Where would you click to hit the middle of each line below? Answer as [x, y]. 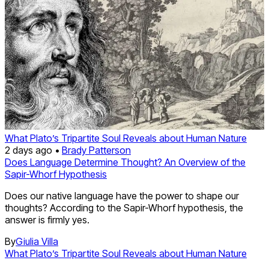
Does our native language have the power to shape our [122, 196]
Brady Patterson [96, 150]
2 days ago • [33, 150]
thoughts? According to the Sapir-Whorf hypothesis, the [124, 208]
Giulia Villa [37, 242]
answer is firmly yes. [47, 220]
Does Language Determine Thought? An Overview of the [125, 162]
